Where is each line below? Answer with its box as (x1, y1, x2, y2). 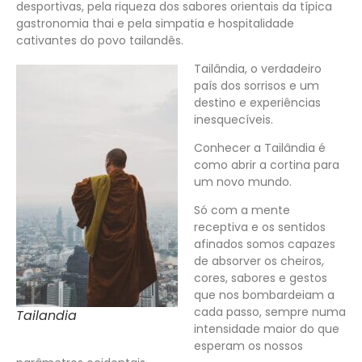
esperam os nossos (194, 337, 303, 354)
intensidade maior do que (194, 320, 339, 337)
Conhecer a (194, 139, 264, 156)
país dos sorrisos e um (194, 77, 319, 94)
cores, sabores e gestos (194, 269, 327, 286)
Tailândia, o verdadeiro (194, 60, 322, 77)
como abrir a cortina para (194, 156, 339, 173)
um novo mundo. (194, 173, 292, 190)
